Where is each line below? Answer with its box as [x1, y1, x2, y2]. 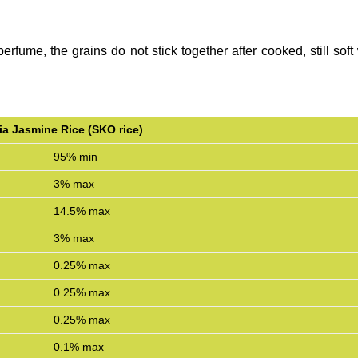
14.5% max [54, 205, 111, 218]
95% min [54, 150, 98, 164]
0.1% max [54, 340, 105, 354]
